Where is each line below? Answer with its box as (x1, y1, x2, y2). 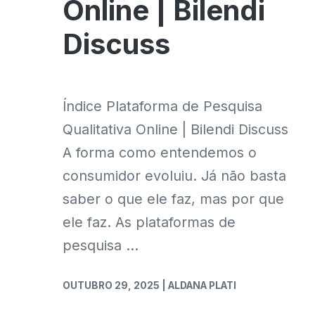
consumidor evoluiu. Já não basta (63, 167, 286, 184)
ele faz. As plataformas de (63, 213, 236, 231)
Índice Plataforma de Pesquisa (63, 97, 262, 115)
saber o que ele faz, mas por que (63, 190, 284, 207)
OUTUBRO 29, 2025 (63, 279, 162, 291)
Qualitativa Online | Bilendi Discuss (63, 120, 288, 138)
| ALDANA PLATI (162, 279, 236, 291)
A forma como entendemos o (63, 143, 257, 161)
